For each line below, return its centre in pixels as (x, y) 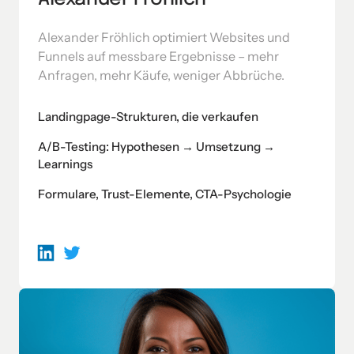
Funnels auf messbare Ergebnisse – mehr (158, 56)
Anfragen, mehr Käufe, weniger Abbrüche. (161, 75)
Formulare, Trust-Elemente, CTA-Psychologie (165, 194)
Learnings (65, 164)
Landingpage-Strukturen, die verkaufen (149, 116)
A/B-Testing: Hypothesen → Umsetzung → (156, 146)
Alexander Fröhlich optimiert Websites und (164, 37)
